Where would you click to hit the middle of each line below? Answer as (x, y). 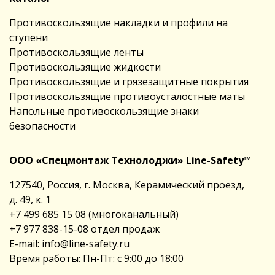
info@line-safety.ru (86, 243)
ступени (29, 37)
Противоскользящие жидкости (85, 67)
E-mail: (25, 243)
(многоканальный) (132, 214)
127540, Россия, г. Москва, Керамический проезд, (127, 184)
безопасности (42, 126)
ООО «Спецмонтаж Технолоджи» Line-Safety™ (130, 160)
